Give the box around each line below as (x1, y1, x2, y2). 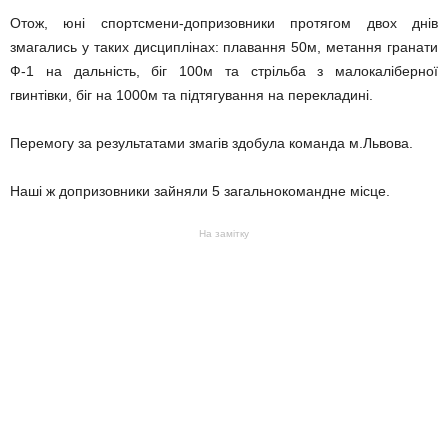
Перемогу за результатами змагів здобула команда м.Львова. (10, 135, 413, 151)
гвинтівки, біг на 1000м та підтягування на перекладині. (10, 87, 373, 103)
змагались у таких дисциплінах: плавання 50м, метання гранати (10, 39, 438, 55)
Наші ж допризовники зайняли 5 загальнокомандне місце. (10, 183, 390, 199)
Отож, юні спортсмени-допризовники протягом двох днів (10, 15, 438, 31)
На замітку (199, 228, 249, 239)
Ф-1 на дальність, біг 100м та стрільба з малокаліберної (10, 63, 438, 79)
